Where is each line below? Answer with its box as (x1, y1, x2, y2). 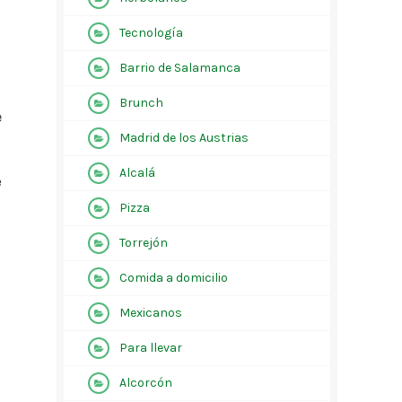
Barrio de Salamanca (118, 60, 240, 75)
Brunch (118, 95, 163, 110)
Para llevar (118, 340, 182, 355)
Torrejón (118, 235, 168, 250)
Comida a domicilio (118, 270, 228, 285)
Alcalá (118, 165, 155, 180)
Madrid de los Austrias (118, 130, 249, 145)
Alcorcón (118, 375, 172, 390)
